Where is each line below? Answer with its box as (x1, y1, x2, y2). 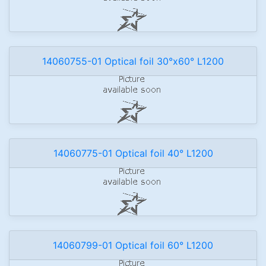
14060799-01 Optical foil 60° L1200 (53, 239, 213, 251)
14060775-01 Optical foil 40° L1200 (53, 147, 213, 159)
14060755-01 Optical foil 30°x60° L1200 (42, 55, 224, 67)
